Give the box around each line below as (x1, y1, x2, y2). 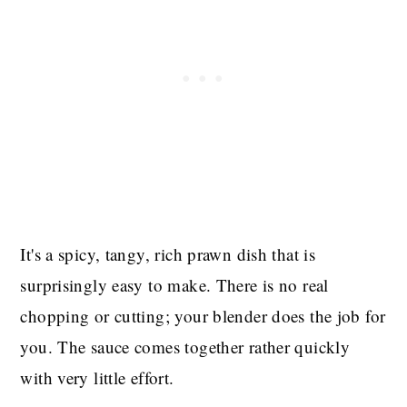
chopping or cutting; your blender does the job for (20, 304, 386, 328)
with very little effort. (20, 366, 174, 390)
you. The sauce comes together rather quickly (20, 335, 351, 359)
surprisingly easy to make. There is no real (20, 273, 329, 297)
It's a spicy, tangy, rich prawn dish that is (20, 243, 316, 266)
